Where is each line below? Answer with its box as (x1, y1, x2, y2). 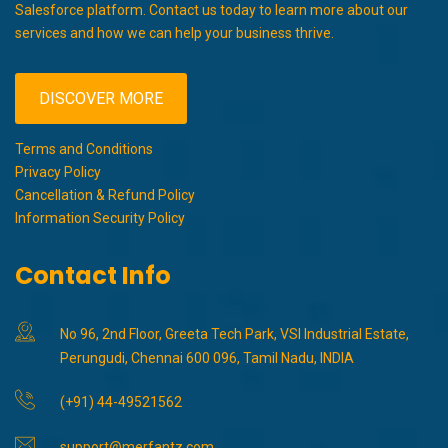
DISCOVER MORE (39, 89, 163, 109)
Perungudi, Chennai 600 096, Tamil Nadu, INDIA (60, 350, 354, 367)
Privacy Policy (15, 164, 101, 181)
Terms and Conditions (15, 141, 153, 158)
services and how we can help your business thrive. (15, 25, 334, 42)
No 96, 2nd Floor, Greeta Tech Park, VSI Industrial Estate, (60, 326, 409, 343)
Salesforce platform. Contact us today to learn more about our (15, 2, 408, 19)
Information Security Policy (15, 210, 185, 227)
